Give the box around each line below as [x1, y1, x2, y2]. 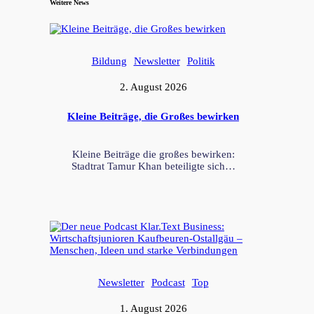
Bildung [91, 55, 127, 67]
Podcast [151, 276, 185, 288]
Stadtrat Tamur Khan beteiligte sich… [71, 160, 235, 172]
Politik [186, 55, 215, 67]
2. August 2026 [119, 81, 187, 93]
